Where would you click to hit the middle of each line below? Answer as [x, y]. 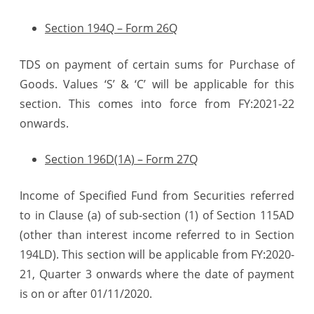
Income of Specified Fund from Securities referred [157, 195]
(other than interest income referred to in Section [157, 234]
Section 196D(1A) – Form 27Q [121, 159]
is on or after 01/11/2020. [86, 293]
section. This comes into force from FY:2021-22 [157, 103]
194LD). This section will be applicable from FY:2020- [157, 254]
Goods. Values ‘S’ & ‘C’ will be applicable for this [157, 84]
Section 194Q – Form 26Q [111, 28]
